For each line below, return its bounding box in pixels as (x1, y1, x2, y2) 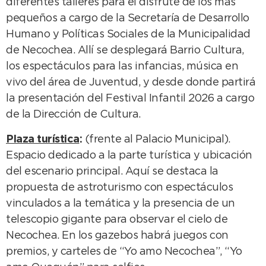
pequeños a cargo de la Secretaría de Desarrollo (6, 14, 249, 24)
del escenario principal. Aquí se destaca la (6, 166, 218, 176)
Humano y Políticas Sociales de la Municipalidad (6, 30, 251, 40)
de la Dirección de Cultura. (6, 110, 141, 120)
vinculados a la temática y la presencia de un (6, 198, 235, 208)
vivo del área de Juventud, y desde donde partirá (6, 78, 255, 88)
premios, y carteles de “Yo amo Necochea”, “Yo (6, 246, 242, 256)
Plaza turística (6, 134, 80, 144)
